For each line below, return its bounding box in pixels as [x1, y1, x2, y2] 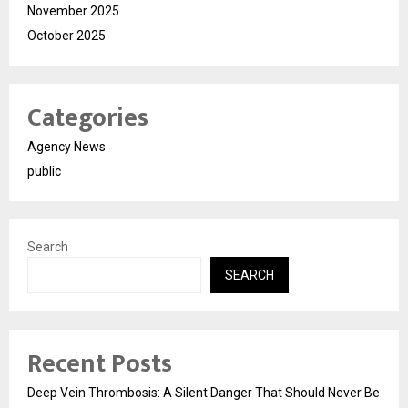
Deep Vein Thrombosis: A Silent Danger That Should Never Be [27, 384, 380, 400]
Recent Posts [27, 342, 172, 385]
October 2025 [27, 27, 106, 43]
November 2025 [27, 3, 119, 18]
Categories [27, 96, 148, 139]
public [27, 163, 61, 178]
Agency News [27, 138, 106, 154]
